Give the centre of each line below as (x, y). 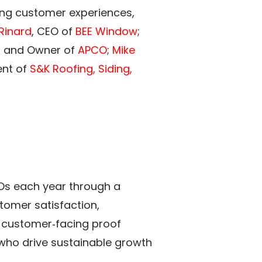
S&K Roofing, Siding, (81, 68)
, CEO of (52, 31)
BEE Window (106, 31)
